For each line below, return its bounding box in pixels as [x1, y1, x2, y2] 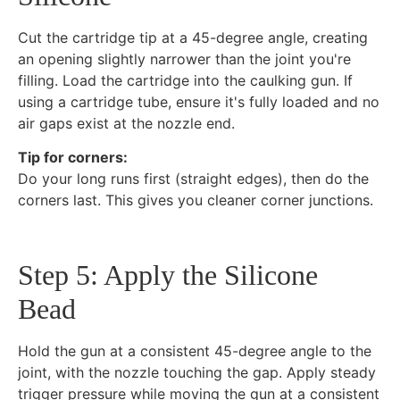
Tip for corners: [18, 147, 128, 166]
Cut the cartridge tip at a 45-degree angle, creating [18, 28, 368, 46]
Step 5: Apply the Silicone [18, 258, 318, 291]
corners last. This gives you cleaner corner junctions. [18, 190, 373, 209]
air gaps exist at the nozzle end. [18, 113, 235, 132]
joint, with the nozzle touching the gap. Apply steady [18, 362, 376, 381]
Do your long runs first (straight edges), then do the [18, 169, 369, 187]
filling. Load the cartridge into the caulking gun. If [18, 71, 353, 89]
